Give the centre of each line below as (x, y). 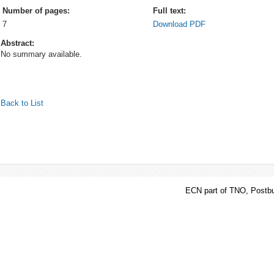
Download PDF (179, 24)
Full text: (169, 11)
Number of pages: (36, 11)
